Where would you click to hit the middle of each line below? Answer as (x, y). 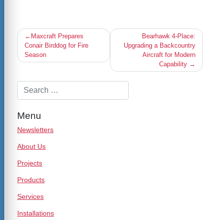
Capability (173, 64)
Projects (30, 163)
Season (35, 55)
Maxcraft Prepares (57, 36)
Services (30, 196)
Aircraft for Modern (169, 55)
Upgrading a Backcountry (160, 45)
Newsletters (35, 129)
